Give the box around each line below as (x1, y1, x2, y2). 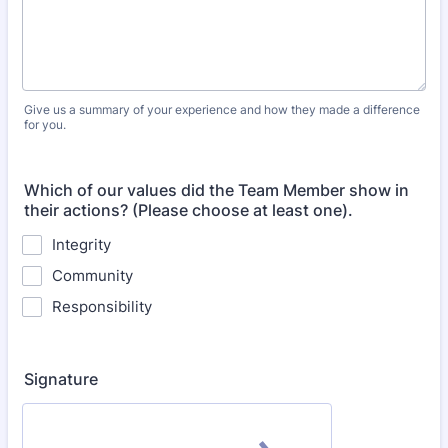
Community (52, 266, 133, 285)
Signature (24, 369, 98, 389)
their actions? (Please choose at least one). (24, 200, 353, 220)
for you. (24, 117, 66, 132)
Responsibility (52, 297, 152, 316)
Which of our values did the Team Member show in (24, 180, 409, 200)
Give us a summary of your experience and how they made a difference (24, 102, 420, 117)
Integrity (52, 235, 111, 254)
